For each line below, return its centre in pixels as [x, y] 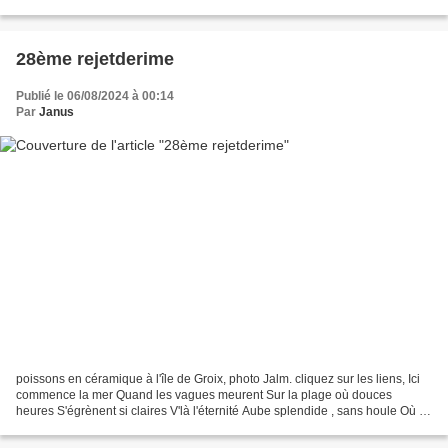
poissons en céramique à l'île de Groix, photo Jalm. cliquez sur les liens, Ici [218, 379]
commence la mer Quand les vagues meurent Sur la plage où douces [204, 395]
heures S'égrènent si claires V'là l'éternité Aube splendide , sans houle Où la [222, 411]
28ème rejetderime [95, 58]
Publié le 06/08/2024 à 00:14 [95, 95]
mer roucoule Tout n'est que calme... [113, 427]
